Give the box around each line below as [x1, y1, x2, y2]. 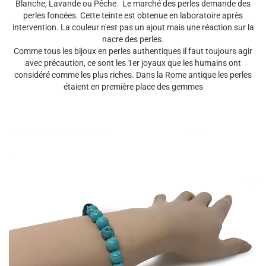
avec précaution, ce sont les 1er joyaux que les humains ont [25, 58, 241, 68]
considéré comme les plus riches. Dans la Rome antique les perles [14, 70, 252, 80]
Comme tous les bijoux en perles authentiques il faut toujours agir [14, 46, 252, 56]
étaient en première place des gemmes [63, 82, 203, 91]
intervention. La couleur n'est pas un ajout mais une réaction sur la [12, 23, 254, 32]
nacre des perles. [102, 34, 164, 44]
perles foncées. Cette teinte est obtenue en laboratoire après [23, 11, 243, 20]
